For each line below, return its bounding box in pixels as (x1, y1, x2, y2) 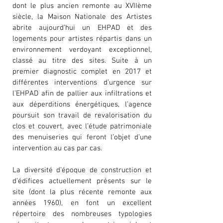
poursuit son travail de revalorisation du (12, 111, 152, 120)
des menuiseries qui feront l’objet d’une (12, 133, 152, 142)
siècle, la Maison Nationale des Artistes (12, 12, 152, 21)
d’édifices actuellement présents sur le (12, 177, 152, 186)
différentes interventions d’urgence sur (12, 78, 152, 87)
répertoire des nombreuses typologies (12, 210, 152, 219)
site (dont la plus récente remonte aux (12, 188, 152, 197)
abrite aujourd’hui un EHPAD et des (12, 23, 152, 32)
